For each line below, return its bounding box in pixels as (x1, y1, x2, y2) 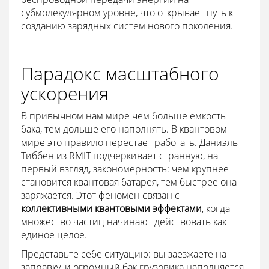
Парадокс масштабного (21, 61, 219, 86)
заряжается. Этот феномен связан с (21, 188, 180, 202)
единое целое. (21, 228, 87, 241)
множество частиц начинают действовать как (21, 214, 226, 228)
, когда (202, 201, 230, 215)
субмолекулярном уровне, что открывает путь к (21, 5, 233, 19)
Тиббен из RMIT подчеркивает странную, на (21, 148, 218, 162)
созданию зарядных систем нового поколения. (21, 19, 233, 32)
